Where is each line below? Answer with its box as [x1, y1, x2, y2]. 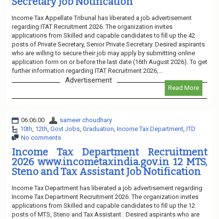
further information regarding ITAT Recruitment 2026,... [12, 66, 163, 74]
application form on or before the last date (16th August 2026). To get [12, 58, 207, 66]
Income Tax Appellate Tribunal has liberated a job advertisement [12, 14, 192, 22]
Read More [168, 84, 199, 91]
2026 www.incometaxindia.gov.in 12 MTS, [12, 155, 207, 168]
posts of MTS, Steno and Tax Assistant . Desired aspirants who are [12, 210, 199, 218]
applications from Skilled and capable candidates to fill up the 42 [12, 31, 195, 39]
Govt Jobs [50, 125, 80, 132]
